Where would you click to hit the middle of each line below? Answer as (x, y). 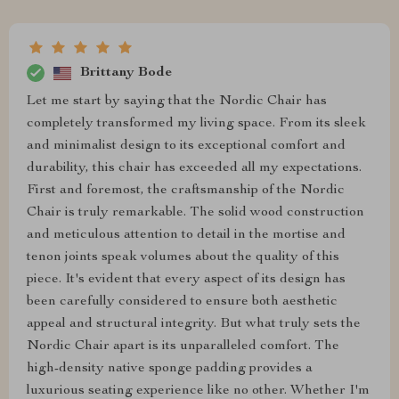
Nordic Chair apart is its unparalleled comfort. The (183, 346)
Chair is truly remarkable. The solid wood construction (195, 213)
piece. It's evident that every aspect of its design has (186, 280)
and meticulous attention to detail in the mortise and (186, 235)
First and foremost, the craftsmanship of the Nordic (186, 191)
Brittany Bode (126, 73)
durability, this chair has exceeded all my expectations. (194, 168)
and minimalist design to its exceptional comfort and (186, 146)
